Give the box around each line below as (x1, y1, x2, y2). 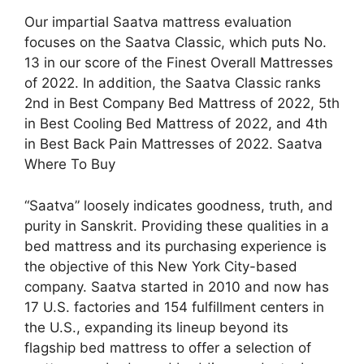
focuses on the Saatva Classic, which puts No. (24, 34, 327, 50)
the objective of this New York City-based (24, 258, 297, 275)
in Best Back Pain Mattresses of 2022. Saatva (24, 136, 323, 152)
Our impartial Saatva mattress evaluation (24, 14, 292, 30)
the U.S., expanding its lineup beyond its (24, 318, 288, 336)
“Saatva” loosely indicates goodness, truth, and (24, 197, 333, 214)
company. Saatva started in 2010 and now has (24, 278, 329, 295)
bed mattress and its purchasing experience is (24, 237, 327, 254)
